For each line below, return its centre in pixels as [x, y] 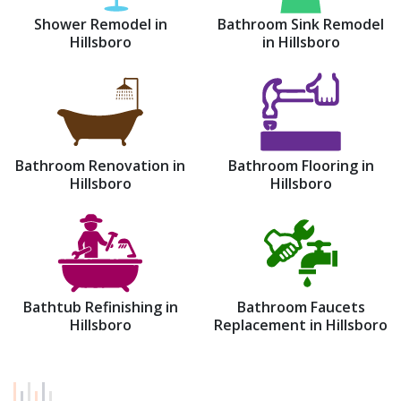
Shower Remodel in [100, 24]
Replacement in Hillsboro [301, 325]
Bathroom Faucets [301, 307]
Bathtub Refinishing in [100, 307]
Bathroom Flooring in [301, 166]
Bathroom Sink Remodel [301, 24]
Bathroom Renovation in [100, 166]
